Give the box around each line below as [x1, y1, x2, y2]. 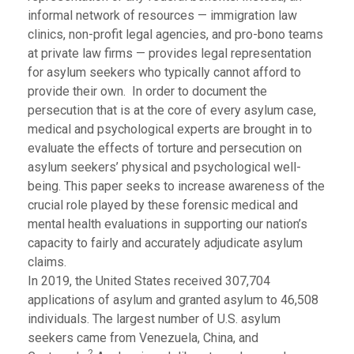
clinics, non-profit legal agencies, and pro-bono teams [28, 27, 323, 42]
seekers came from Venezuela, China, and [28, 330, 258, 345]
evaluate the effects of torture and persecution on [28, 141, 302, 156]
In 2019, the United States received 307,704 [28, 273, 270, 288]
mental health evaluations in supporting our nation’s [28, 217, 307, 232]
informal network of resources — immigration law [28, 8, 297, 23]
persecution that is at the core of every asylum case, [28, 103, 316, 118]
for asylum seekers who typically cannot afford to [28, 65, 301, 80]
